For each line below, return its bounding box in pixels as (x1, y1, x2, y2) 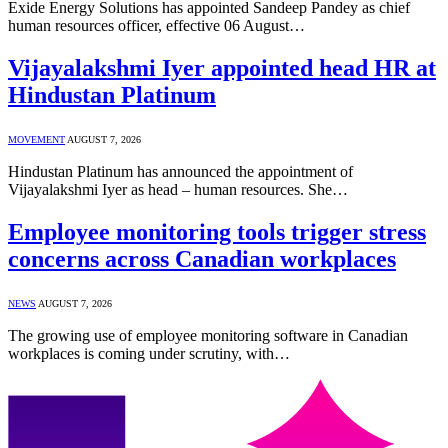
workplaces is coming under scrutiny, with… (8, 344, 290, 362)
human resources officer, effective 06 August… (8, 17, 305, 35)
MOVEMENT (8, 133, 65, 145)
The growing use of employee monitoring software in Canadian (8, 326, 408, 344)
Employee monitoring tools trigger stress (8, 218, 426, 245)
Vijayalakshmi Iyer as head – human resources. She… (8, 180, 348, 198)
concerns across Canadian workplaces (8, 245, 396, 272)
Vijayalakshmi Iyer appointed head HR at (8, 55, 436, 82)
